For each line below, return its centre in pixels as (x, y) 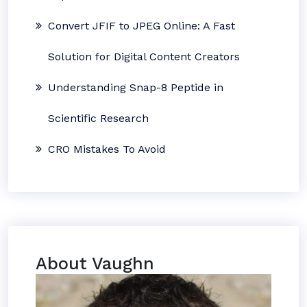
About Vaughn (95, 263)
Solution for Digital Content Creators (144, 57)
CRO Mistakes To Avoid (107, 149)
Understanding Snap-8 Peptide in (136, 87)
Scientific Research (98, 118)
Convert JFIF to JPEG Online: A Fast (142, 26)
